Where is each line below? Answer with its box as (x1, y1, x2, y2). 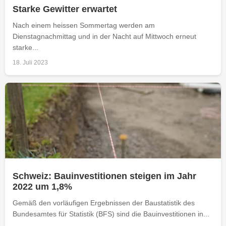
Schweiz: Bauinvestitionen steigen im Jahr (13, 171, 196, 181)
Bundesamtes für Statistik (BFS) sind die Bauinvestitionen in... (13, 209, 209, 218)
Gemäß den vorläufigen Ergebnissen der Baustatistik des (13, 198, 195, 207)
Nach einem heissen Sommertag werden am (13, 21, 155, 29)
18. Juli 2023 (13, 59, 48, 66)
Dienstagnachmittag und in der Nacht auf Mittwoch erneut (13, 32, 196, 40)
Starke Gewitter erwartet (13, 4, 117, 14)
